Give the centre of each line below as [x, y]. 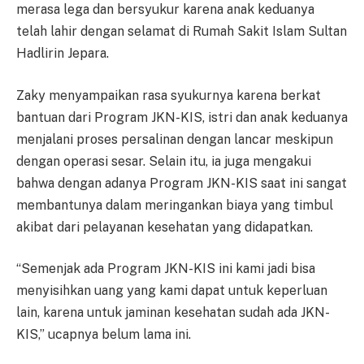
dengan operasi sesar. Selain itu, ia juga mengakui [164, 161]
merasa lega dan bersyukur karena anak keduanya [165, 10]
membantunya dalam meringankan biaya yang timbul [175, 205]
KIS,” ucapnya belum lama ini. [104, 335]
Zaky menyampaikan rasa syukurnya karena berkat [169, 95]
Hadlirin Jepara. [63, 54]
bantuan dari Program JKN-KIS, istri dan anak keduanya [182, 117]
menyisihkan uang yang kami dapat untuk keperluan [172, 291]
